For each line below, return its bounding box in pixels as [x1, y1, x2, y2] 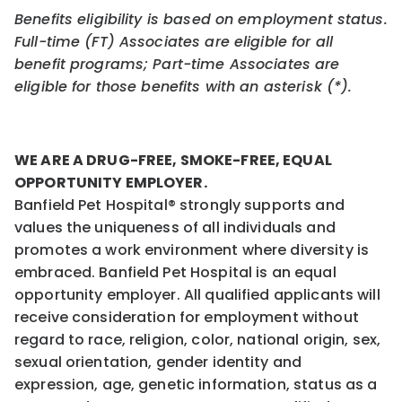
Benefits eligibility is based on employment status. [14, 8, 388, 30]
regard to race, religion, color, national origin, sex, [14, 328, 381, 350]
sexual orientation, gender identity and [14, 351, 302, 372]
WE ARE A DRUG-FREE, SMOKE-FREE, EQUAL [14, 149, 332, 170]
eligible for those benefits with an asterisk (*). [14, 75, 355, 97]
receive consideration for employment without [14, 306, 359, 328]
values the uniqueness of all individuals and [14, 216, 336, 238]
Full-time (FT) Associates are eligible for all [14, 31, 334, 52]
